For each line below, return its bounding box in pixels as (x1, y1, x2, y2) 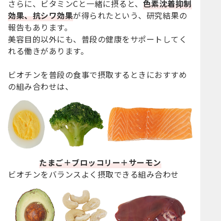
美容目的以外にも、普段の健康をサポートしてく (8, 33, 187, 45)
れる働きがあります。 (8, 45, 89, 57)
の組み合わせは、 (8, 80, 74, 93)
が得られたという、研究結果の (73, 9, 187, 22)
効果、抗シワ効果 (8, 9, 74, 22)
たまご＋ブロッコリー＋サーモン (39, 156, 161, 169)
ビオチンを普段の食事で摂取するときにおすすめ (8, 69, 187, 81)
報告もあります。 (8, 21, 73, 34)
